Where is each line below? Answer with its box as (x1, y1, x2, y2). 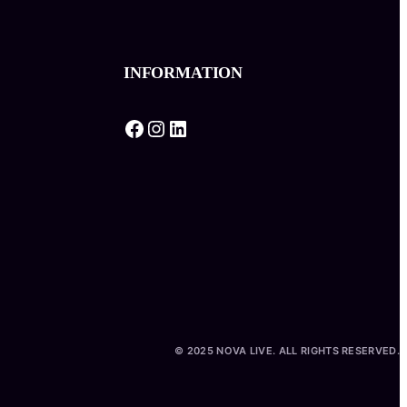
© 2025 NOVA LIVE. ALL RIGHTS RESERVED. (174, 344, 400, 358)
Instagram (144, 114, 164, 141)
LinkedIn (166, 114, 180, 141)
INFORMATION (124, 64, 243, 83)
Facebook (123, 114, 135, 141)
